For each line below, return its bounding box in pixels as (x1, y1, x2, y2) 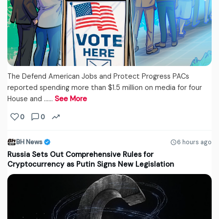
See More (55, 94, 87, 104)
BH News (16, 138, 43, 147)
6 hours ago (177, 138, 212, 146)
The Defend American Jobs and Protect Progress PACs (7, 72, 189, 81)
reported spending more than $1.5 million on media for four (7, 83, 202, 92)
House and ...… (7, 94, 55, 104)
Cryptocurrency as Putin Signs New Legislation (7, 159, 174, 170)
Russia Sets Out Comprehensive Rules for (7, 150, 153, 160)
